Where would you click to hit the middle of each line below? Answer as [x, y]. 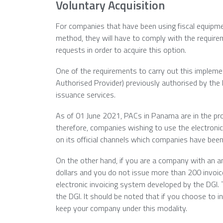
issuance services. [86, 94]
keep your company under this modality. [122, 208]
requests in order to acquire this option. [122, 50]
